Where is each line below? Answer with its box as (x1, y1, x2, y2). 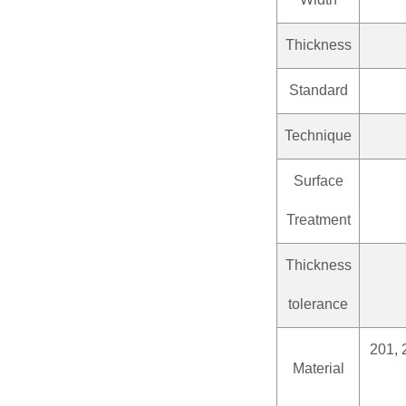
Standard (288, 82, 348, 98)
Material (292, 360, 344, 376)
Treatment (285, 211, 351, 227)
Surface (293, 172, 343, 188)
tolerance (288, 295, 348, 312)
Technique (285, 127, 352, 143)
